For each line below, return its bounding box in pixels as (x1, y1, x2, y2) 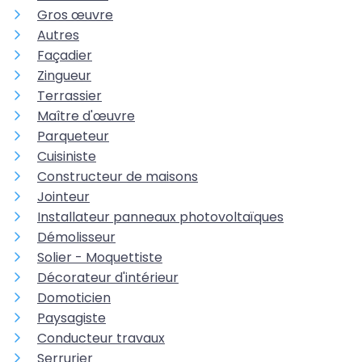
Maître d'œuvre (37, 107, 135, 126)
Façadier (37, 46, 92, 65)
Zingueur (37, 66, 91, 86)
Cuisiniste (37, 147, 96, 166)
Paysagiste (37, 309, 106, 328)
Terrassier (37, 86, 102, 106)
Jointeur (37, 187, 90, 207)
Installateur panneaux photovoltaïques (37, 208, 284, 227)
